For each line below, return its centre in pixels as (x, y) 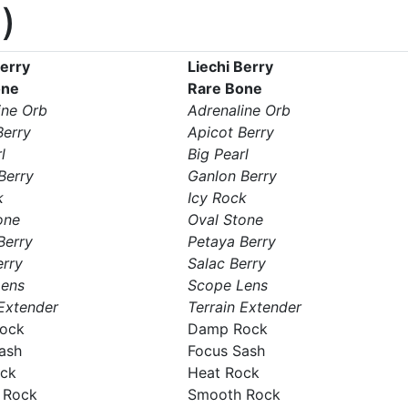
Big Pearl (218, 154)
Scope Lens (227, 285)
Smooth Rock (234, 394)
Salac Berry (226, 263)
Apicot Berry (230, 132)
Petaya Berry (231, 241)
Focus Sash (226, 351)
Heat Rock (223, 372)
